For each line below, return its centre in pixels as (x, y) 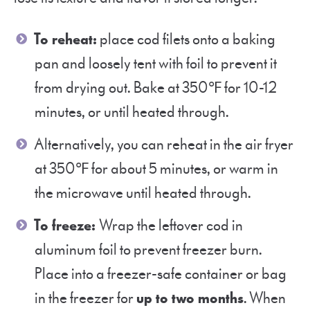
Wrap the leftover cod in (171, 226)
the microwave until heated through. (143, 193)
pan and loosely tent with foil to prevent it (156, 64)
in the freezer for (85, 298)
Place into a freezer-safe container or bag (161, 274)
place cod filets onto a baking (186, 39)
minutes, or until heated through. (134, 112)
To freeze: (66, 226)
